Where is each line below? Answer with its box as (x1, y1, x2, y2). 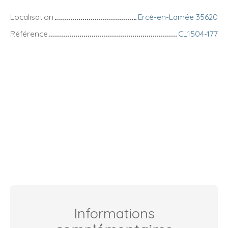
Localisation (10, 12, 53, 22)
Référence (10, 28, 48, 39)
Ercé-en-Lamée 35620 (138, 12, 218, 22)
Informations (73, 205, 155, 222)
